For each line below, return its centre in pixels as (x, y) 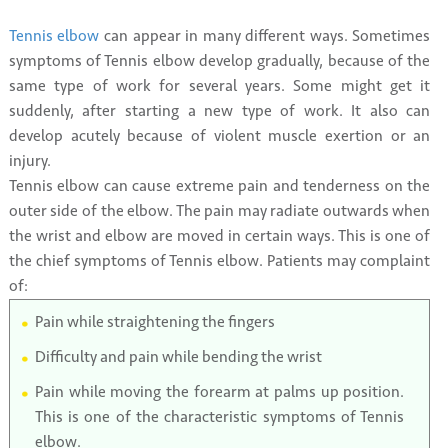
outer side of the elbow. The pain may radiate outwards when (219, 211)
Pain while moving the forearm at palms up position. (219, 392)
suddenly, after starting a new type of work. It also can (219, 111)
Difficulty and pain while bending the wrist (178, 357)
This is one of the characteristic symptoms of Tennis (219, 417)
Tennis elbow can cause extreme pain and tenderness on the (219, 186)
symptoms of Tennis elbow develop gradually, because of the (219, 61)
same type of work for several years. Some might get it (219, 86)
